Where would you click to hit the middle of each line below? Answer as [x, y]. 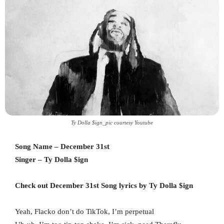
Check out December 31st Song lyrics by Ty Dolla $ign [104, 186]
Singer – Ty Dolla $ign [51, 160]
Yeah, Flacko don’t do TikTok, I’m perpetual [84, 212]
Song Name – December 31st [62, 147]
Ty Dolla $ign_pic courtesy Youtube [112, 123]
